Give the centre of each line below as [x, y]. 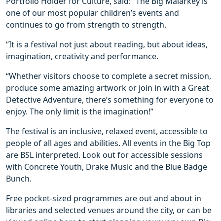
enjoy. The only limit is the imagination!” [80, 111]
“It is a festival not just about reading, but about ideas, [107, 44]
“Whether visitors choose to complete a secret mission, [109, 76]
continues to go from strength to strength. [86, 24]
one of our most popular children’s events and [92, 13]
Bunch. [19, 178]
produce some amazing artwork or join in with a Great [108, 88]
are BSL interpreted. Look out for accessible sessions [104, 155]
